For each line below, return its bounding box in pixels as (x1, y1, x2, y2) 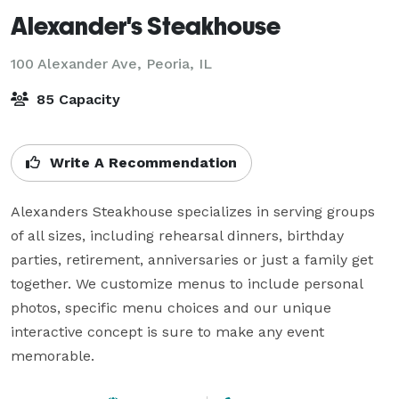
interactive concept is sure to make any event (11, 322, 324, 340)
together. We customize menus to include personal (11, 274, 362, 292)
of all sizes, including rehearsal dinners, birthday (11, 226, 344, 244)
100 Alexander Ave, (11, 54, 146, 72)
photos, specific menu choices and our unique (11, 298, 331, 316)
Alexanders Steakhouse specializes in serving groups (11, 202, 375, 220)
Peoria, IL (146, 54, 212, 72)
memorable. (11, 346, 94, 364)
